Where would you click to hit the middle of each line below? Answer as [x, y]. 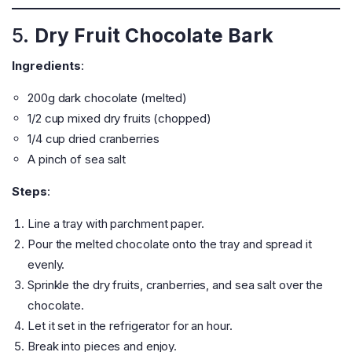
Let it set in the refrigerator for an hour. [130, 326]
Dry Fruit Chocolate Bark [154, 36]
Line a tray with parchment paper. [116, 224]
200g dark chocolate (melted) [108, 98]
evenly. [46, 265]
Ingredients [46, 66]
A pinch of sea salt [77, 159]
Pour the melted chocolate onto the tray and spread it [170, 244]
